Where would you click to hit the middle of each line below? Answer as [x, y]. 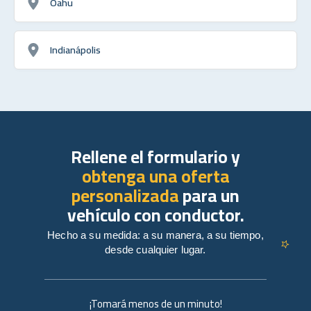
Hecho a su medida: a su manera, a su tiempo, [155, 235]
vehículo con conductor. [155, 215]
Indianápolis [75, 49]
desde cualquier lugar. [155, 249]
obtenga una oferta [155, 176]
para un [209, 195]
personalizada [125, 195]
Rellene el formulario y [155, 156]
